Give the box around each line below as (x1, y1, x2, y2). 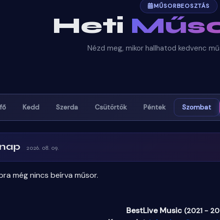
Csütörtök (95, 103, 127, 111)
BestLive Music (126, 205, 184, 216)
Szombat (182, 103, 211, 111)
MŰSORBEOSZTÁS (153, 1, 210, 10)
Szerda (56, 103, 78, 111)
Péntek (143, 103, 165, 111)
